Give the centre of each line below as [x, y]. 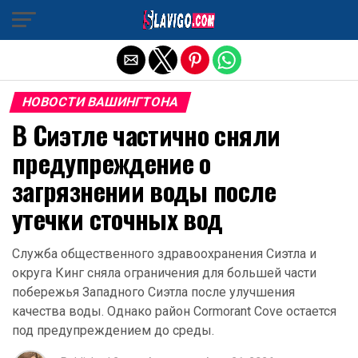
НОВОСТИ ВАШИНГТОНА [100, 102]
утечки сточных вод [117, 219]
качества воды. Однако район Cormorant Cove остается [174, 311]
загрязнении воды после [144, 191]
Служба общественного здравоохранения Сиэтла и [164, 254]
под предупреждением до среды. [113, 330]
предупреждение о [111, 163]
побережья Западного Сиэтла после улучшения [153, 292]
